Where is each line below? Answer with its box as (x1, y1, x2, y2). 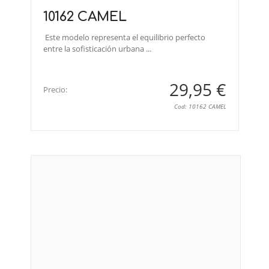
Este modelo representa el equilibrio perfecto (43, 32, 205, 43)
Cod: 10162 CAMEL (174, 102, 226, 111)
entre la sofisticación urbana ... (43, 43, 151, 55)
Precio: (43, 84, 67, 95)
